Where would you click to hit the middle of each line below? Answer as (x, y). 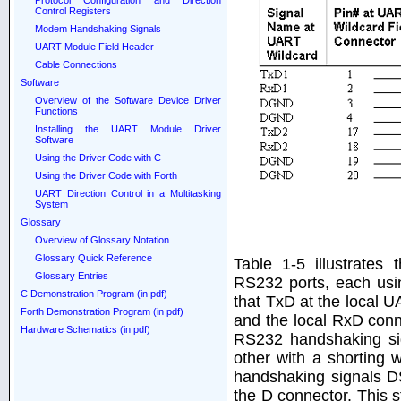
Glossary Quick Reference (93, 258)
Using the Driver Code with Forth (106, 175)
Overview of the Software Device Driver (128, 100)
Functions (56, 111)
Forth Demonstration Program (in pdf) (102, 311)
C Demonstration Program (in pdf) (94, 294)
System (51, 204)
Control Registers (73, 11)
